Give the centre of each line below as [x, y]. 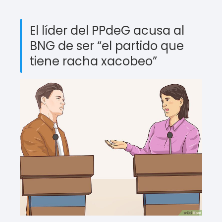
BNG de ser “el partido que [107, 46]
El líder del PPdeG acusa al [107, 30]
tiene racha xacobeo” [93, 61]
